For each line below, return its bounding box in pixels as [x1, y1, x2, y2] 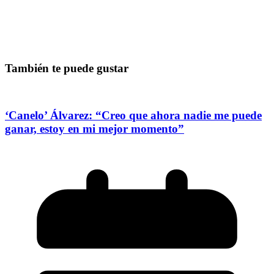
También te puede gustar [5, 61, 128, 75]
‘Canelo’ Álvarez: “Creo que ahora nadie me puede [5, 109, 262, 122]
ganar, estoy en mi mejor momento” [5, 122, 184, 136]
